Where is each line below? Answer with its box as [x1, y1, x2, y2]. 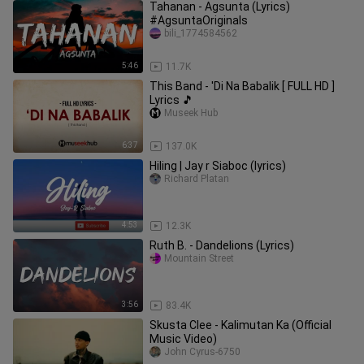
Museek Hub [164, 107, 218, 119]
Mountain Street [164, 253, 234, 264]
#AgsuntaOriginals [149, 14, 248, 27]
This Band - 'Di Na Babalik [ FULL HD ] [149, 80, 335, 93]
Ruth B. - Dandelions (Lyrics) [149, 239, 294, 252]
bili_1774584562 [164, 28, 237, 39]
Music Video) [149, 332, 217, 345]
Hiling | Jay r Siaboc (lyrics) [149, 159, 286, 172]
